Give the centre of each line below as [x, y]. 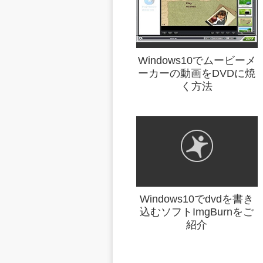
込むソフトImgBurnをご [197, 212]
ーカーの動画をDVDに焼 [197, 73]
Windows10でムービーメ [197, 60]
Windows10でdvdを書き [197, 199]
